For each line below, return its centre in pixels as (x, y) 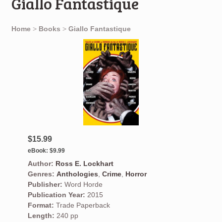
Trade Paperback (82, 205)
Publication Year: (56, 195)
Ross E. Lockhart (84, 164)
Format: (41, 205)
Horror (136, 174)
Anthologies (77, 174)
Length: (41, 216)
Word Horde (83, 185)
